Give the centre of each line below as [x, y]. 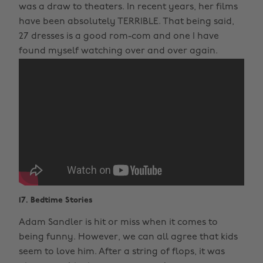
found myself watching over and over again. [118, 51]
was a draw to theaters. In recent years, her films [128, 7]
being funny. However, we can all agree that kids [128, 237]
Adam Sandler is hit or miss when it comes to [118, 222]
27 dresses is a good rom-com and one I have [119, 36]
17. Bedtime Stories [56, 200]
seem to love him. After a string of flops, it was [122, 252]
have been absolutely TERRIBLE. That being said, [127, 21]
